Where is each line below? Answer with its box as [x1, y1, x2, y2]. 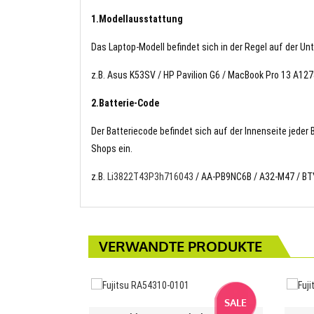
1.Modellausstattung [91, 13, 183, 25]
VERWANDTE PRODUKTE [99, 236, 262, 255]
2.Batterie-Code [91, 97, 159, 109]
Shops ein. [91, 142, 132, 154]
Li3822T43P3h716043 [107, 170, 193, 182]
